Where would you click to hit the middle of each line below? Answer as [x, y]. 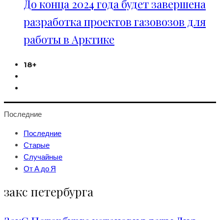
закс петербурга [49, 192]
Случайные [43, 157]
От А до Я [40, 168]
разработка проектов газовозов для [115, 22]
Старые [37, 145]
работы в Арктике [69, 39]
